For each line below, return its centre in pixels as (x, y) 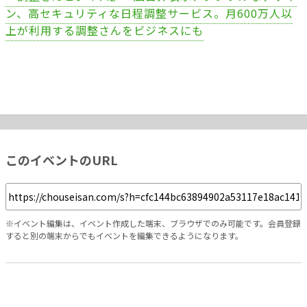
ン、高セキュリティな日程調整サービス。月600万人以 (149, 13)
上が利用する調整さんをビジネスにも (105, 30)
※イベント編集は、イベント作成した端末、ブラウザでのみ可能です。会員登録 (153, 223)
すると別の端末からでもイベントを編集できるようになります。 (124, 235)
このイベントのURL (62, 160)
